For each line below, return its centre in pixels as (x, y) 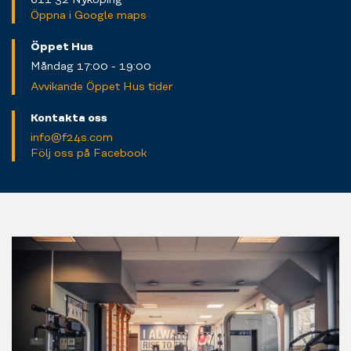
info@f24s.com (72, 138)
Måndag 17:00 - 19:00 (91, 67)
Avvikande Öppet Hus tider (102, 87)
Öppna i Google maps (89, 15)
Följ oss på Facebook (89, 154)
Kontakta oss (69, 118)
